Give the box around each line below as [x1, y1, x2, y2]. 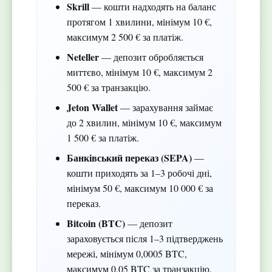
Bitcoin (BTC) [66, 216, 125, 231]
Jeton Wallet [66, 100, 118, 115]
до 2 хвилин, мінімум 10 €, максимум [66, 116, 222, 129]
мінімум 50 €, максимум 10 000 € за [66, 182, 213, 195]
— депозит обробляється [98, 50, 203, 64]
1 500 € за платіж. [66, 131, 139, 144]
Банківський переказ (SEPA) [66, 151, 192, 165]
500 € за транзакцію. [66, 81, 151, 94]
